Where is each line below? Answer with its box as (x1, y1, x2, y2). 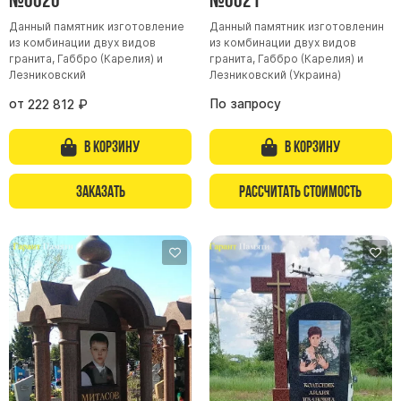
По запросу (209, 97, 281, 112)
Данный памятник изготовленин (209, 20, 384, 34)
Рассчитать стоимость (239, 181, 363, 200)
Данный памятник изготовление (9, 20, 184, 34)
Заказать (75, 181, 125, 200)
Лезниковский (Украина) (209, 68, 341, 82)
